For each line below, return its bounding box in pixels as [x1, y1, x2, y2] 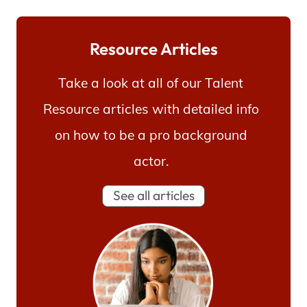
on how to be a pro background [54, 126, 247, 143]
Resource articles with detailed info [42, 100, 259, 117]
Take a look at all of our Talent [58, 74, 243, 91]
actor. [133, 152, 169, 169]
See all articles [112, 187, 195, 204]
